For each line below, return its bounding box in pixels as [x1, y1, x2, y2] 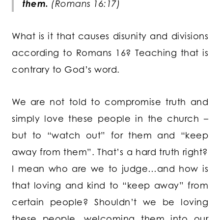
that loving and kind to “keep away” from [12, 180, 208, 191]
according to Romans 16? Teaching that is [12, 47, 208, 58]
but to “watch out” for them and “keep [12, 130, 208, 141]
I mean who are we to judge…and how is [12, 163, 208, 174]
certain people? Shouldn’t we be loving [12, 196, 208, 208]
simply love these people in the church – [12, 113, 208, 124]
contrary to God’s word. [12, 64, 120, 75]
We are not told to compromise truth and [12, 96, 208, 108]
